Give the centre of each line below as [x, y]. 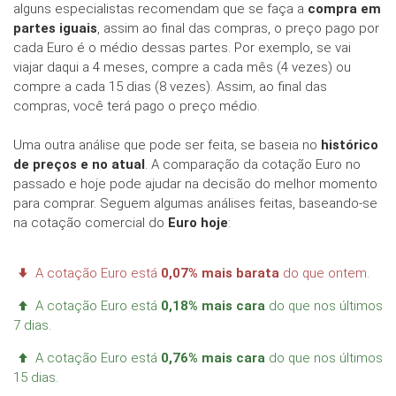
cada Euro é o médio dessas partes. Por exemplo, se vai [182, 48]
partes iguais [55, 29]
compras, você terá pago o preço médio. [137, 107]
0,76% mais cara [215, 358]
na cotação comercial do [91, 223]
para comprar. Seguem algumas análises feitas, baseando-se [195, 204]
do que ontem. [326, 274]
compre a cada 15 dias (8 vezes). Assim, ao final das [170, 87]
